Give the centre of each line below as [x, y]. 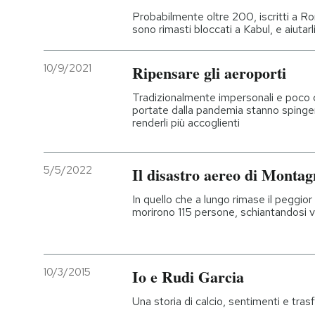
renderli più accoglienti [186, 122]
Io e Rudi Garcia [188, 276]
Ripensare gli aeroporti [209, 72]
